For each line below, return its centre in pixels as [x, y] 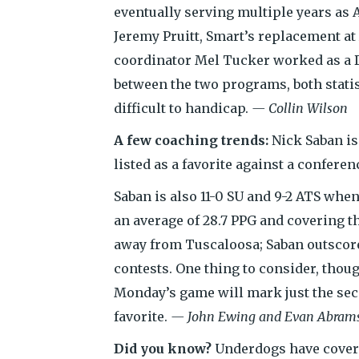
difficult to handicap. [183, 108]
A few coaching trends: [191, 140]
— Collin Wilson [300, 108]
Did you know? [163, 349]
